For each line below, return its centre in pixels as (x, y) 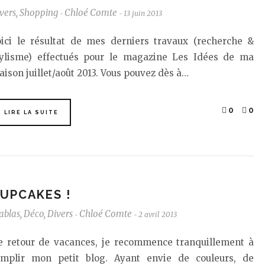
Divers (60, 214)
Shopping (39, 13)
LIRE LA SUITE (31, 112)
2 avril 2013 (158, 214)
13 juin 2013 (143, 13)
